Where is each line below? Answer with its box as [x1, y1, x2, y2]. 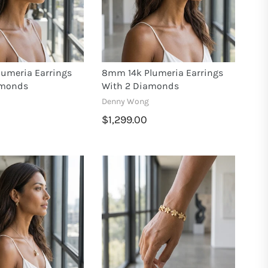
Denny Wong [102, 96, 150, 107]
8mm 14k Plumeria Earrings [102, 67, 224, 79]
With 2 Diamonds [102, 80, 179, 92]
